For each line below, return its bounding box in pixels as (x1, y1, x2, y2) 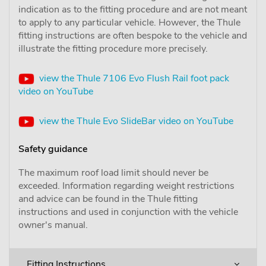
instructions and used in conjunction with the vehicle (18, 205, 238, 218)
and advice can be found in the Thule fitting (18, 192, 198, 205)
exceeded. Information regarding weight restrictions (18, 179, 235, 192)
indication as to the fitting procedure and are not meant (18, 2, 247, 16)
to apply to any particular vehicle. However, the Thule (18, 15, 240, 29)
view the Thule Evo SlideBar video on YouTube (34, 114, 234, 128)
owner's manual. (18, 218, 88, 232)
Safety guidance (18, 142, 87, 156)
